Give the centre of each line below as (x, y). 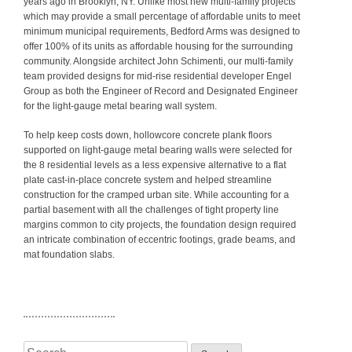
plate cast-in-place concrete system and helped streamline (148, 180)
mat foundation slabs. (69, 254)
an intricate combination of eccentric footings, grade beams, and (159, 239)
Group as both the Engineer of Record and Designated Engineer (161, 91)
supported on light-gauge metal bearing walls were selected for (158, 150)
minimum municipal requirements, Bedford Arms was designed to (162, 31)
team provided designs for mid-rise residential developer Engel (158, 76)
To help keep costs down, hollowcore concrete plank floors (148, 135)
